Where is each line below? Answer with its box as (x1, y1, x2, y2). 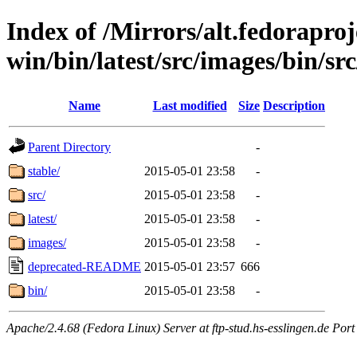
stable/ (28, 163, 60, 178)
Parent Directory (28, 139, 111, 154)
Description (263, 98, 325, 112)
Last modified (152, 98, 227, 112)
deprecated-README (28, 259, 141, 273)
